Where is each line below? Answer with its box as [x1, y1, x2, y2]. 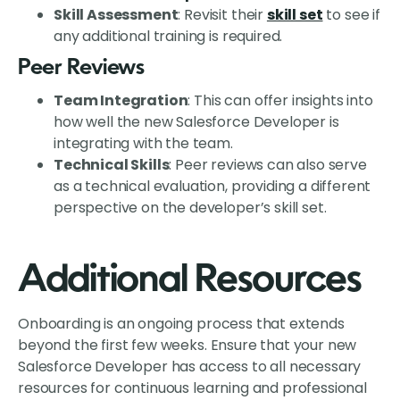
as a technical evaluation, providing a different [54, 176, 371, 197]
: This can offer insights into [187, 90, 373, 112]
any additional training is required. [54, 26, 283, 47]
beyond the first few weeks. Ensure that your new [18, 335, 357, 356]
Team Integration [54, 90, 188, 112]
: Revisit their [178, 4, 267, 26]
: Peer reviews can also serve [169, 154, 367, 176]
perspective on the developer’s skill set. [54, 197, 327, 219]
